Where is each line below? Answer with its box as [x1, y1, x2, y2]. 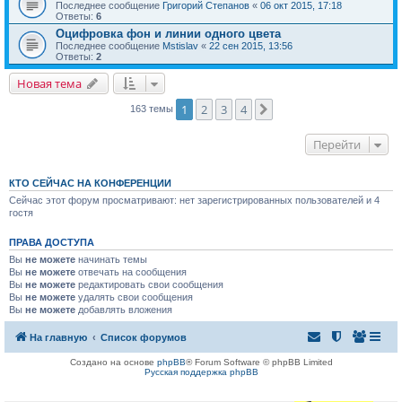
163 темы [129, 103, 176, 115]
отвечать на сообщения [75, 267, 187, 278]
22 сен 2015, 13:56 [209, 40, 293, 52]
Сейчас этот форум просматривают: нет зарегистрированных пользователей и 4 [9, 195, 380, 206]
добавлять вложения [75, 304, 172, 316]
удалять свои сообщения [75, 292, 193, 303]
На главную [30, 331, 87, 343]
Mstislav [162, 40, 198, 52]
